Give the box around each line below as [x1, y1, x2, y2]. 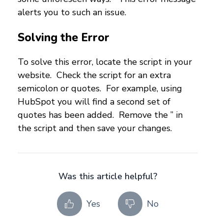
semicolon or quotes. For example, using [18, 82, 182, 95]
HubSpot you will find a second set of [18, 96, 170, 108]
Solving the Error [18, 29, 110, 45]
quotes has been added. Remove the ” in [18, 109, 183, 121]
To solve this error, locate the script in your [18, 56, 192, 68]
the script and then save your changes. [18, 122, 172, 135]
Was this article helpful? [58, 170, 157, 183]
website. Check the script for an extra [18, 69, 171, 82]
